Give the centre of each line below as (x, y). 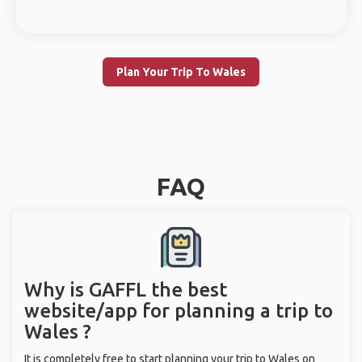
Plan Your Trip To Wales (181, 72)
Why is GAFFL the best (126, 290)
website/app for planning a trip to (179, 311)
